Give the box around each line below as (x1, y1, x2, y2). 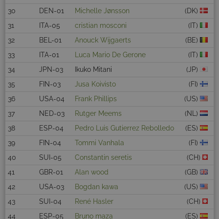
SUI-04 (39, 197, 62, 206)
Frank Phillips (75, 95, 117, 103)
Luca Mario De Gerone (75, 51, 146, 59)
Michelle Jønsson (75, 7, 130, 15)
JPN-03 (39, 66, 63, 74)
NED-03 (39, 109, 65, 118)
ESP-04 (39, 124, 64, 132)
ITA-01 (39, 51, 59, 59)
